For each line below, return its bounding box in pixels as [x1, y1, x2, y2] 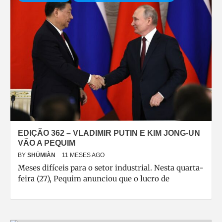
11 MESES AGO [62, 152, 105, 159]
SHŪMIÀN [27, 152, 57, 159]
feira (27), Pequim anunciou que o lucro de [18, 174, 169, 183]
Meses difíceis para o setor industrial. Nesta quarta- [18, 163, 204, 172]
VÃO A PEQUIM [18, 139, 75, 147]
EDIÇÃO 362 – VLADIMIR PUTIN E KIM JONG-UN [18, 129, 200, 137]
